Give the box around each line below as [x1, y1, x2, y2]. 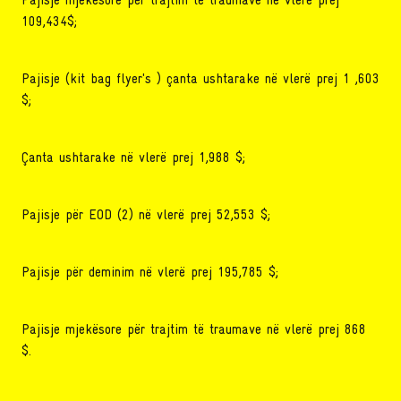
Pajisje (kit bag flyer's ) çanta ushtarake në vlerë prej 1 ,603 [21, 73, 380, 87]
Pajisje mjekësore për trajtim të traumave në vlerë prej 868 [21, 323, 366, 337]
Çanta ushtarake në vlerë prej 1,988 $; [21, 151, 245, 166]
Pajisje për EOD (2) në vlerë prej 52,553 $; [21, 209, 270, 223]
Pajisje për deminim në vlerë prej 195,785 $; [21, 266, 278, 280]
